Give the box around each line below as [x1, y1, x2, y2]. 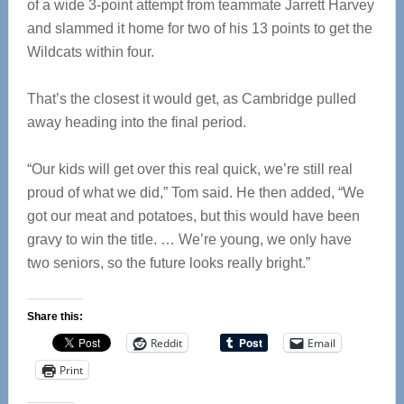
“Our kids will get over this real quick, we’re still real [26, 161, 353, 177]
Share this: [26, 310, 83, 323]
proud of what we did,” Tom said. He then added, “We [26, 185, 364, 200]
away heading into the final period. [26, 115, 246, 130]
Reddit [150, 335, 182, 351]
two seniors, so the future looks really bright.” [26, 255, 310, 271]
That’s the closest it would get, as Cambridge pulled [26, 91, 356, 106]
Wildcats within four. [26, 44, 154, 60]
